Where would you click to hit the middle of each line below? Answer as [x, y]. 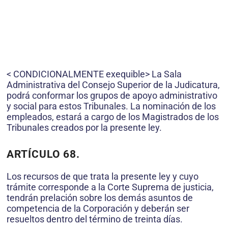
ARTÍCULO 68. [43, 154]
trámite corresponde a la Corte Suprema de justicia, [110, 187]
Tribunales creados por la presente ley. [84, 127]
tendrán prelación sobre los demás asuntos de [100, 197]
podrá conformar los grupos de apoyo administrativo [112, 95]
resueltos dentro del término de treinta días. [95, 219]
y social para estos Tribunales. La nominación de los [111, 106]
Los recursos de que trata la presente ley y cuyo [103, 176]
